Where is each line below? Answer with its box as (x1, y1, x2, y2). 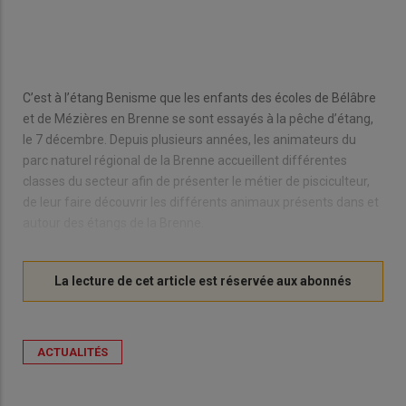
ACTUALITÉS (37, 344, 108, 359)
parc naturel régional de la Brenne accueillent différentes (23, 152, 347, 168)
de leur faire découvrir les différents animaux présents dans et (23, 194, 379, 209)
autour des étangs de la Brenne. (23, 215, 207, 230)
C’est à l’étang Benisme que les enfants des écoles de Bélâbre (23, 90, 376, 105)
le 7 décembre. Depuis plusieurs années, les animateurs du (23, 131, 356, 147)
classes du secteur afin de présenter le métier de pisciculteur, (23, 173, 370, 188)
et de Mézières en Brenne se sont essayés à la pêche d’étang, (23, 111, 373, 126)
